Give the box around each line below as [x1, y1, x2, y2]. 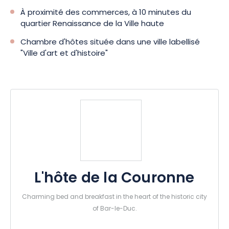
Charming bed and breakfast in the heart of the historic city [22, 192, 207, 202]
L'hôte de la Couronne [34, 167, 195, 191]
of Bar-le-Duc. [92, 204, 137, 214]
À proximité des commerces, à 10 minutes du [20, 7, 191, 19]
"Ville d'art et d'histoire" [20, 48, 108, 60]
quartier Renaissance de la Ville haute [20, 18, 164, 31]
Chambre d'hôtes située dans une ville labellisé [20, 36, 200, 49]
